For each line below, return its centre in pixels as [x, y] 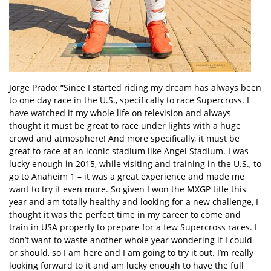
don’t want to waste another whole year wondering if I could [131, 240]
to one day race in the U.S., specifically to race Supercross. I [129, 100]
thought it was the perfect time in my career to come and [125, 214]
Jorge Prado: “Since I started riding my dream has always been [135, 87]
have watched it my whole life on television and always [120, 113]
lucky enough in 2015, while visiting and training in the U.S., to [135, 164]
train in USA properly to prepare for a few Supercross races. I [133, 227]
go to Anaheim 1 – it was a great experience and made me [127, 176]
